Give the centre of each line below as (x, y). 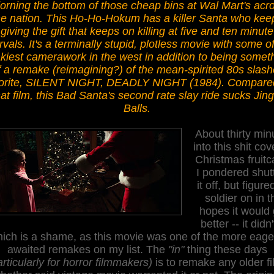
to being (216, 57)
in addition (170, 57)
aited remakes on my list (80, 249)
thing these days (225, 249)
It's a (40, 44)
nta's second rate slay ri (150, 95)
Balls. (137, 108)
